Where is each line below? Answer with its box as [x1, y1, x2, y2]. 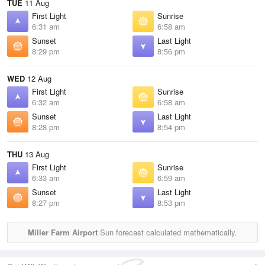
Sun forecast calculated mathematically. [98, 227, 237, 238]
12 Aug [25, 73, 51, 84]
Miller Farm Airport [28, 227, 98, 238]
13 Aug [22, 148, 49, 160]
